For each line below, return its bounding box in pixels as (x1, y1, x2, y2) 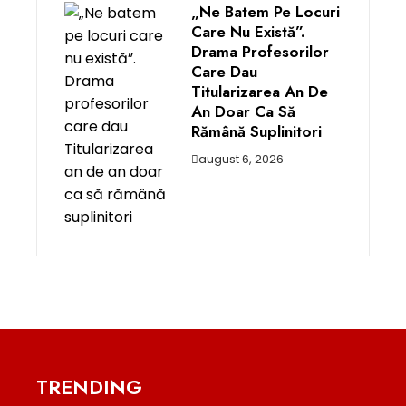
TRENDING (36, 372, 142, 401)
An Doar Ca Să (191, 100, 295, 122)
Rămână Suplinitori (191, 120, 322, 142)
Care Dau (191, 60, 257, 82)
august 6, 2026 (198, 150, 284, 167)
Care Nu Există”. (191, 20, 305, 43)
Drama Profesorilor (191, 40, 329, 63)
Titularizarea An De (191, 80, 328, 102)
